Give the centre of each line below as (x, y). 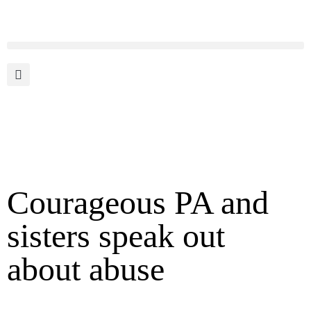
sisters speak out (116, 236)
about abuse (86, 269)
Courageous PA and (138, 203)
